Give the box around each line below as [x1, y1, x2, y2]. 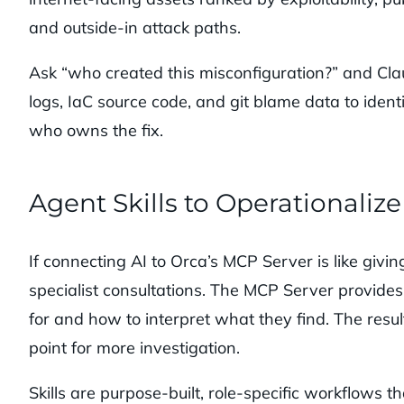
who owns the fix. [29, 120, 163, 142]
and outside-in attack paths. [29, 17, 245, 39]
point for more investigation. [29, 337, 240, 359]
